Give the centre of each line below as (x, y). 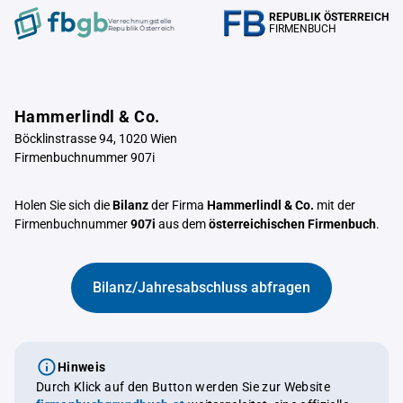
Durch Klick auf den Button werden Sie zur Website (184, 387)
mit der (335, 205)
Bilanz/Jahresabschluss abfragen (201, 287)
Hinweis (82, 367)
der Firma (178, 205)
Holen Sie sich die (63, 205)
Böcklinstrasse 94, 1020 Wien (96, 139)
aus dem (182, 224)
